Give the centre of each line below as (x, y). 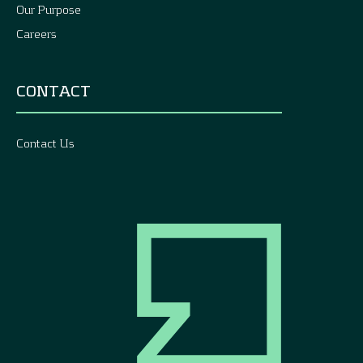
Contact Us (45, 143)
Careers (36, 33)
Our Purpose (49, 9)
